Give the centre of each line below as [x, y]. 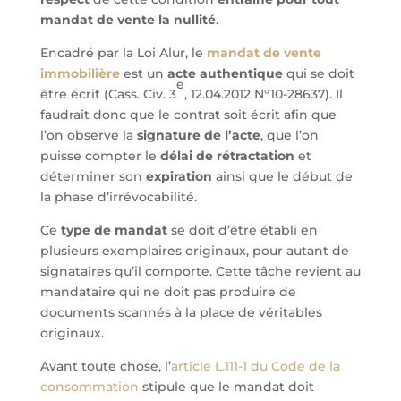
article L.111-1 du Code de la [255, 366]
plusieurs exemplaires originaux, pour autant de [194, 251]
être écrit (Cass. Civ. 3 [108, 94]
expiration [180, 176]
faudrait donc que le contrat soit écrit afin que [188, 115]
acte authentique [225, 73]
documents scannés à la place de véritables [181, 312]
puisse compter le [100, 156]
